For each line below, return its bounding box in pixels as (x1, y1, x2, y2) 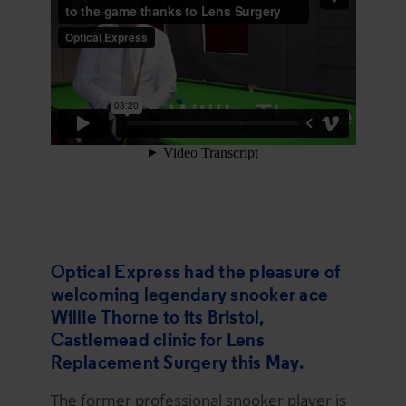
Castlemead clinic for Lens (50, 327, 265, 351)
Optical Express (50, 259, 181, 283)
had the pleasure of (180, 259, 341, 283)
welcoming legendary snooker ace (50, 282, 329, 305)
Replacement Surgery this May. (50, 350, 304, 373)
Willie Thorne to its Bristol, (50, 304, 265, 328)
